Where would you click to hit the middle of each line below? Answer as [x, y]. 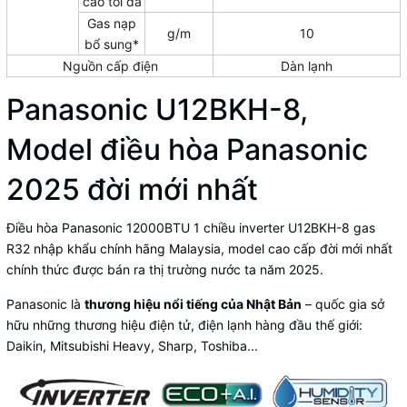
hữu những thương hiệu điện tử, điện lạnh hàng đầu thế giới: [184, 324]
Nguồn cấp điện [110, 65]
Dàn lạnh [307, 65]
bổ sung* [112, 44]
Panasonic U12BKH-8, [157, 109]
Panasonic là [45, 303]
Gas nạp [112, 23]
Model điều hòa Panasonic [187, 149]
